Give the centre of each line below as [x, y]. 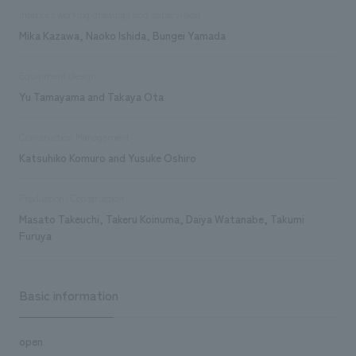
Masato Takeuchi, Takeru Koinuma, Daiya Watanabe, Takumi [161, 218]
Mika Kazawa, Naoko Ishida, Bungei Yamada [122, 35]
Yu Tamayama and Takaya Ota [91, 96]
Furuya [35, 235]
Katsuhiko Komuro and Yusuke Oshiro [107, 157]
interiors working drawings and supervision [109, 14]
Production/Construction [71, 197]
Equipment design [57, 75]
